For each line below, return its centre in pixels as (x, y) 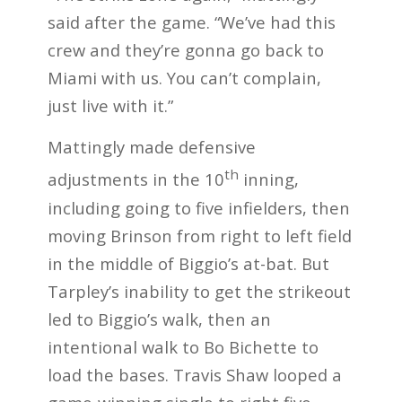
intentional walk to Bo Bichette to (183, 346)
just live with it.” (110, 105)
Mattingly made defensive (151, 147)
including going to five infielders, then (198, 207)
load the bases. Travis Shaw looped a (194, 374)
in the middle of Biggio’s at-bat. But (188, 263)
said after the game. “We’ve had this (191, 22)
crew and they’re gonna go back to (185, 49)
